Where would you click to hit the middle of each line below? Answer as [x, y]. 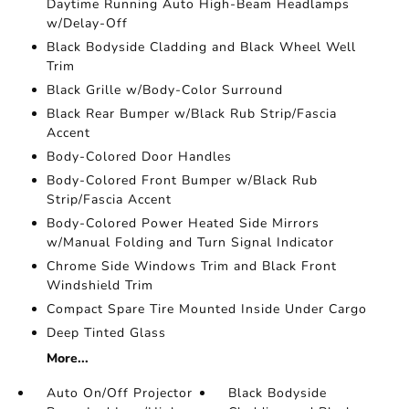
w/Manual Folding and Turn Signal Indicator [190, 243]
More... [67, 359]
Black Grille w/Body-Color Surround [164, 90]
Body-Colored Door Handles [139, 157]
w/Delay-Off [87, 24]
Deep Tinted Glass [106, 333]
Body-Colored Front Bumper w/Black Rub [182, 181]
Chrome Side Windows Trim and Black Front [191, 267]
